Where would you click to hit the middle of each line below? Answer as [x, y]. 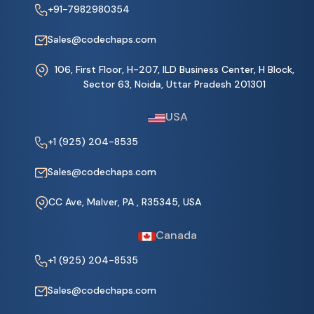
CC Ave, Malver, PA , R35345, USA [125, 202]
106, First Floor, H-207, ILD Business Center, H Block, [174, 70]
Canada [176, 235]
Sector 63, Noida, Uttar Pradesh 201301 [174, 84]
